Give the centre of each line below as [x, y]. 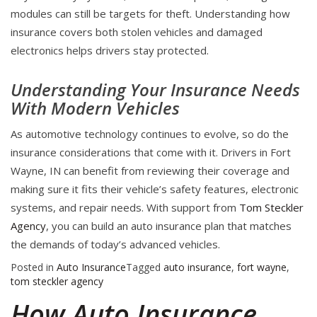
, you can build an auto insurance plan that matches [169, 226]
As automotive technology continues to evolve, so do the [150, 134]
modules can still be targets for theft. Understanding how [150, 14]
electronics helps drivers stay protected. [110, 51]
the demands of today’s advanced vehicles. [115, 244]
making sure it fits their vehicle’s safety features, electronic [155, 189]
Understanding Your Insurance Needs [155, 90]
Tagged [145, 267]
